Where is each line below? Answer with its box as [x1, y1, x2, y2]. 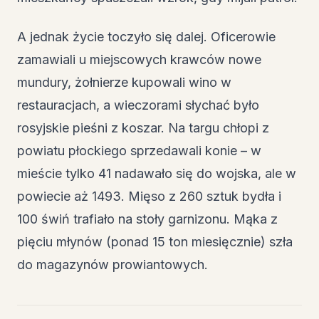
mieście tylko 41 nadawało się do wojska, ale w [17, 165, 296, 181]
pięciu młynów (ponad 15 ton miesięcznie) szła [17, 234, 293, 249]
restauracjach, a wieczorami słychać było [17, 97, 259, 113]
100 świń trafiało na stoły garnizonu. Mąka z [17, 211, 278, 226]
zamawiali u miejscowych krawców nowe [17, 51, 261, 67]
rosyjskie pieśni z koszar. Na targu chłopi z [17, 120, 269, 135]
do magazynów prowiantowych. [17, 256, 208, 272]
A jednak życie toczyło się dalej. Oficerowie [17, 28, 276, 44]
